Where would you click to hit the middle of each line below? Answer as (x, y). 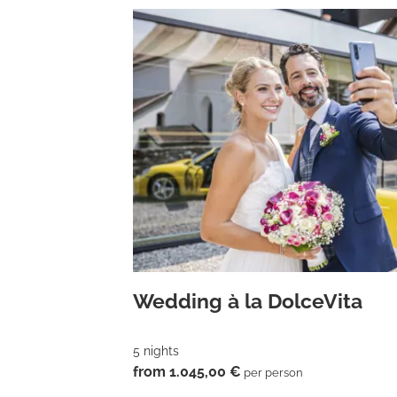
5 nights (156, 351)
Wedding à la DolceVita (248, 300)
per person (272, 373)
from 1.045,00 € (187, 372)
